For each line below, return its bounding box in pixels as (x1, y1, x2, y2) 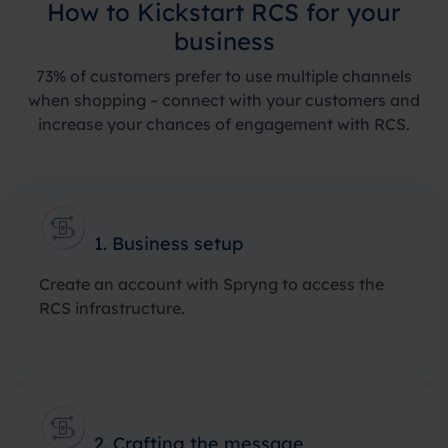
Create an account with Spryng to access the (39, 274, 384, 294)
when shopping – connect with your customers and (28, 90, 420, 110)
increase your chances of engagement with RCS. (38, 114, 410, 134)
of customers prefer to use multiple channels (66, 66, 412, 86)
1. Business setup (94, 232, 243, 255)
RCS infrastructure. (39, 298, 185, 318)
